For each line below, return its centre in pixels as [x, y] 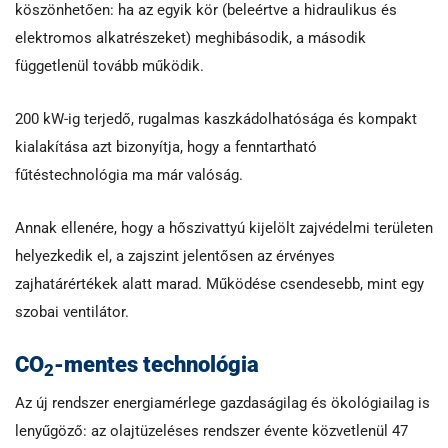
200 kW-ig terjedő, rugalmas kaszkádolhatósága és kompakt [216, 118]
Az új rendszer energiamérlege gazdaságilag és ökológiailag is [222, 402]
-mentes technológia [159, 364]
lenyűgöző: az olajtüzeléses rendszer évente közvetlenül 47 [211, 430]
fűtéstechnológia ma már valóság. [131, 174]
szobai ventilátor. [72, 311]
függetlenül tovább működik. [111, 65]
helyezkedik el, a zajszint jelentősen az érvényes [175, 255]
